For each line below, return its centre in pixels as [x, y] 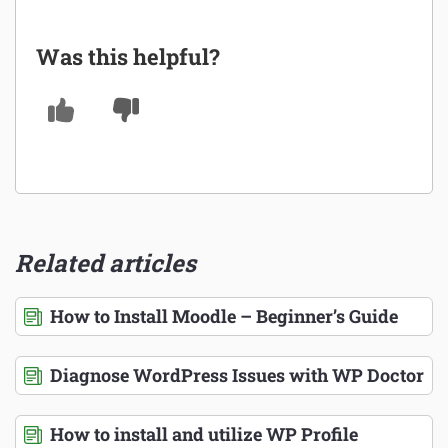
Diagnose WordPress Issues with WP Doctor [237, 375]
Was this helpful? [128, 56]
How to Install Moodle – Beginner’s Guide [224, 316]
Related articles [105, 263]
